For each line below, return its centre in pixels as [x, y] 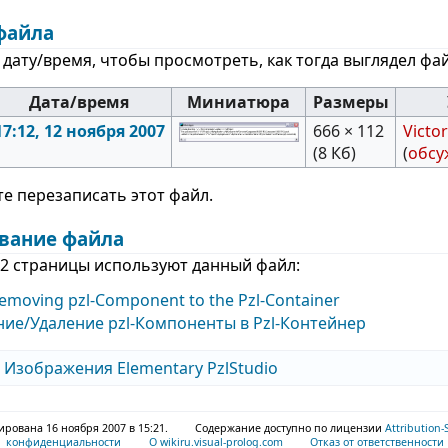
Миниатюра [239, 101]
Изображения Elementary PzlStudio [141, 368]
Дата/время [79, 101]
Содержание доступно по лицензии [290, 427]
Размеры [350, 101]
